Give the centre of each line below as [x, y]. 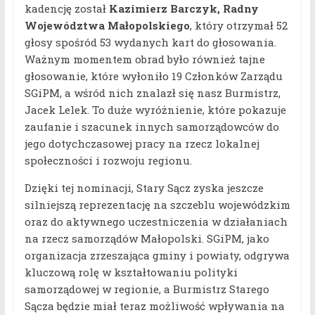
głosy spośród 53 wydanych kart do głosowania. [150, 43]
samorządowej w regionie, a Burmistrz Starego [147, 289]
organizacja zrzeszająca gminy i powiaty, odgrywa [157, 256]
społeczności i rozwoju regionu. [108, 161]
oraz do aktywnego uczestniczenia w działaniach [156, 222]
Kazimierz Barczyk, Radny [184, 9]
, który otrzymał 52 [238, 26]
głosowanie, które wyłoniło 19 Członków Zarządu [153, 76]
